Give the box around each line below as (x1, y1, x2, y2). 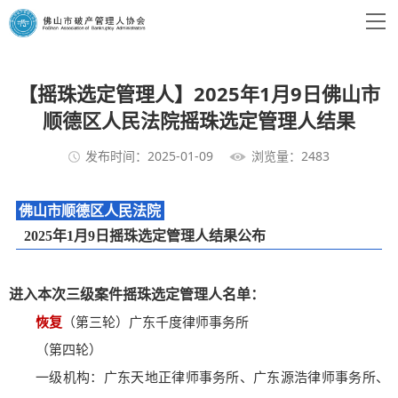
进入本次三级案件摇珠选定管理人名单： (9, 287, 265, 303)
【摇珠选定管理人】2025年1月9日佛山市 (18, 80, 380, 107)
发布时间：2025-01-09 (85, 147, 213, 165)
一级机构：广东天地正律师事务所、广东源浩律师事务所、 (36, 370, 389, 386)
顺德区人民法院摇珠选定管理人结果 (43, 107, 355, 133)
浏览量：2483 (251, 147, 330, 165)
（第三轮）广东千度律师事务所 (62, 315, 249, 330)
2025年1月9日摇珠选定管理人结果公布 (23, 227, 266, 243)
